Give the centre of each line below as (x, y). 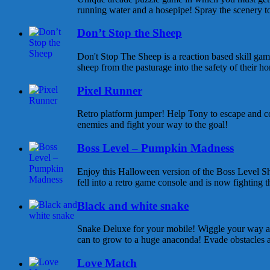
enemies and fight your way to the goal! (152, 125)
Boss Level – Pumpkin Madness (155, 148)
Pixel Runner (110, 90)
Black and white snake (133, 206)
